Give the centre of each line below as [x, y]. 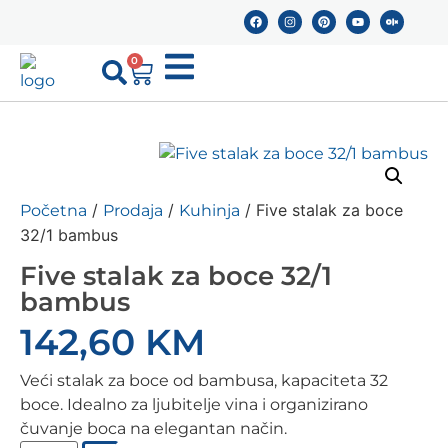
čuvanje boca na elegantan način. [153, 428]
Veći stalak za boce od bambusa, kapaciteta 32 [204, 380]
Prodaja [133, 210]
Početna [53, 210]
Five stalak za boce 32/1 [176, 276]
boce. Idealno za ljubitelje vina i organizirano [194, 404]
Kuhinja [209, 210]
